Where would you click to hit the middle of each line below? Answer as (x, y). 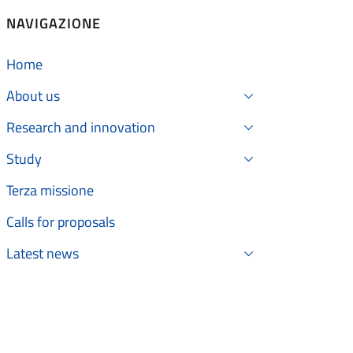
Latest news (43, 253)
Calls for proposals (61, 221)
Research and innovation (81, 127)
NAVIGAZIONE (54, 23)
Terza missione (50, 190)
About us (33, 95)
